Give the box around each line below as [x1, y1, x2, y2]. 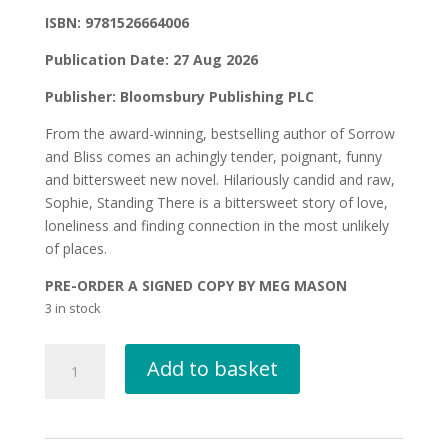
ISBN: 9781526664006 [44, 12, 189, 32]
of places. [44, 238, 107, 258]
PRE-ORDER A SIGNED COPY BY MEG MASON [44, 275, 347, 295]
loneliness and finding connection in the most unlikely [44, 215, 389, 235]
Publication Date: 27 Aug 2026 [44, 49, 258, 69]
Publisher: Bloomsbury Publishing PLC [44, 86, 318, 106]
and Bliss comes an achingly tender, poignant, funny [44, 146, 382, 166]
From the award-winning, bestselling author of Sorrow [44, 123, 395, 143]
